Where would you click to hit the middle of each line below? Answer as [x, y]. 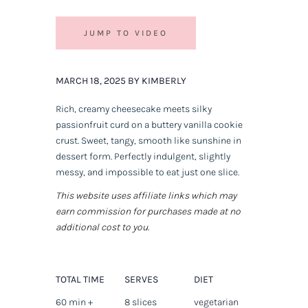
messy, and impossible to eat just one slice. [147, 173]
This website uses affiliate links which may [146, 196]
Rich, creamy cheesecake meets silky [133, 109]
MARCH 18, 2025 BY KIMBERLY [121, 81]
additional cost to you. [102, 228]
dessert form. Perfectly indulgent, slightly [143, 157]
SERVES [142, 280]
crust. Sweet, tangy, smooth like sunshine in [148, 141]
